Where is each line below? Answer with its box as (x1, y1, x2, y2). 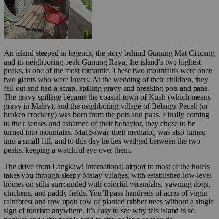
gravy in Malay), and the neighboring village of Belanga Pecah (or (4, 101, 208, 110)
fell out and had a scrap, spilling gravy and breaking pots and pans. (4, 84, 209, 92)
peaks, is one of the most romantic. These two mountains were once (4, 66, 212, 75)
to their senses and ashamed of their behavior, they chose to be (4, 119, 195, 128)
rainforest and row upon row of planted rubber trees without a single (4, 197, 214, 206)
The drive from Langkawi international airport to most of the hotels (4, 162, 210, 171)
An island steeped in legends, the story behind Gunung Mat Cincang (4, 48, 215, 57)
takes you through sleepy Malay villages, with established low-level (4, 171, 212, 179)
